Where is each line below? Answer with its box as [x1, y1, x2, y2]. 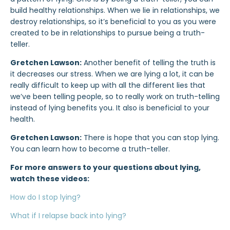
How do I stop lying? [10, 191, 81, 202]
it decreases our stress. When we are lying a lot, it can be [10, 68, 214, 79]
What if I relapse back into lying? [10, 210, 126, 221]
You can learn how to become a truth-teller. [10, 143, 170, 154]
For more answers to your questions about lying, [10, 162, 201, 172]
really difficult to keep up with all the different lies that [10, 80, 205, 90]
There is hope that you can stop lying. [82, 132, 219, 143]
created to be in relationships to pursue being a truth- [10, 27, 205, 38]
